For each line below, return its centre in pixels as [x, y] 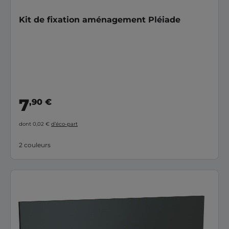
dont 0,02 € [35, 124]
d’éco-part [64, 124]
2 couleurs [35, 145]
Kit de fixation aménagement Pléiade [100, 20]
